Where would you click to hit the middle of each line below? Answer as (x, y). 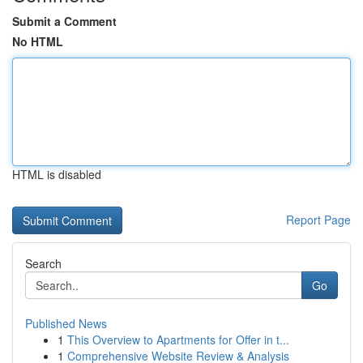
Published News (66, 323)
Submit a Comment (64, 21)
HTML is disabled (57, 174)
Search (43, 263)
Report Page (318, 220)
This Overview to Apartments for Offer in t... (178, 340)
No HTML (38, 41)
